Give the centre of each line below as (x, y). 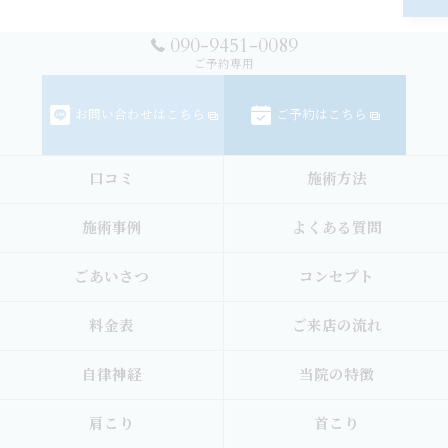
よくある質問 (336, 228)
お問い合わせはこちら (139, 115)
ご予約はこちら (321, 115)
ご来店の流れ (336, 326)
